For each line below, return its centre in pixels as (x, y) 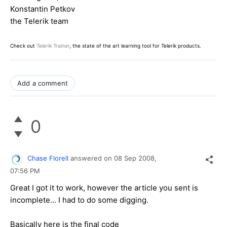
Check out (23, 45)
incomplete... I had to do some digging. (79, 200)
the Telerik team (39, 21)
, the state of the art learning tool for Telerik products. (135, 45)
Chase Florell (48, 158)
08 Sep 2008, (136, 158)
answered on (92, 158)
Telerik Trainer (53, 45)
